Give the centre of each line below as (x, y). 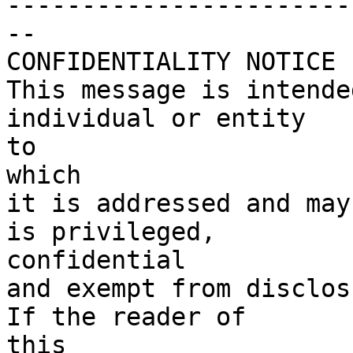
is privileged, (111, 232)
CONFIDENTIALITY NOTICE (171, 62)
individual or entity (156, 119)
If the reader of (126, 317)
